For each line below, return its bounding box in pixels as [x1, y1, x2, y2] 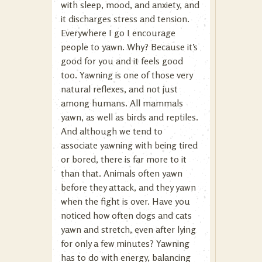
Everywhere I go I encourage [61, 27, 175, 39]
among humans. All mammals [61, 97, 183, 109]
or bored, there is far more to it [61, 153, 187, 165]
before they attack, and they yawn [61, 181, 196, 193]
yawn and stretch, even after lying [61, 223, 196, 235]
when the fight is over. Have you [61, 195, 190, 207]
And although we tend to [61, 125, 163, 137]
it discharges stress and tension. [61, 13, 189, 25]
